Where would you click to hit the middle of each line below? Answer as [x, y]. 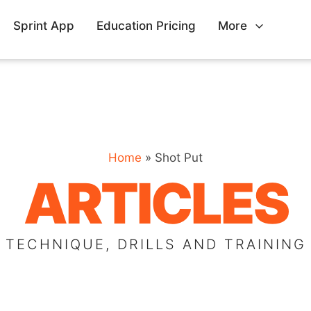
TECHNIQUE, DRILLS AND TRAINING [155, 244]
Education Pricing [146, 26]
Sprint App [43, 26]
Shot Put [179, 158]
